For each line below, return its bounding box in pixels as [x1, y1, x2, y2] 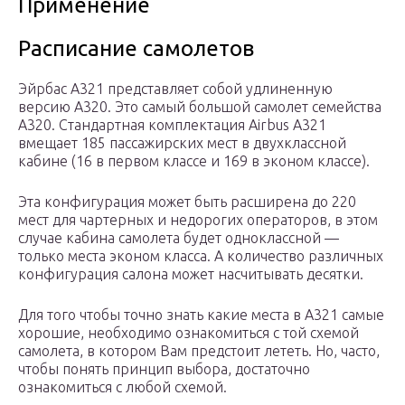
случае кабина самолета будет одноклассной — [18, 230, 339, 247]
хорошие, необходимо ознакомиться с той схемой [18, 325, 359, 342]
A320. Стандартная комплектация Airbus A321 [18, 117, 326, 134]
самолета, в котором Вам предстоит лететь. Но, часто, [18, 343, 380, 360]
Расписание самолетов [18, 36, 254, 61]
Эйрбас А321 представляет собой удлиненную [18, 80, 333, 98]
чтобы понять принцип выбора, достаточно [18, 361, 310, 378]
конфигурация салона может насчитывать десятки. [18, 266, 363, 283]
